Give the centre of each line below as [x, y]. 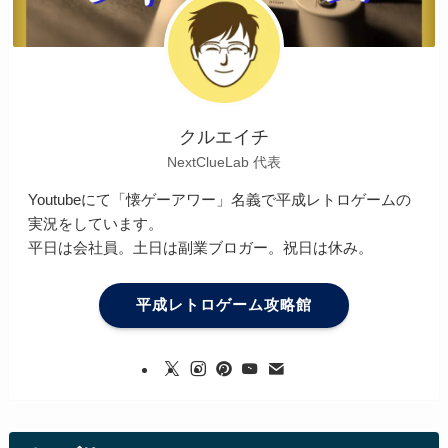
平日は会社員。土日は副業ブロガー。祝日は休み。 [201, 247]
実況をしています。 [96, 223]
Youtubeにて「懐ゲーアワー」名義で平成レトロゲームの [220, 199]
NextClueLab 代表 [224, 161]
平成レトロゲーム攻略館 [224, 305]
